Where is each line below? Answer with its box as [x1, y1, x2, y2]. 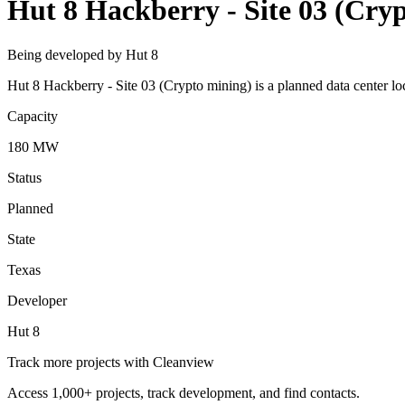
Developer [7, 292, 67, 308]
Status [7, 169, 42, 185]
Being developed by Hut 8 [7, 46, 158, 62]
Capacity [7, 108, 58, 124]
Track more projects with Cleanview [7, 353, 214, 370]
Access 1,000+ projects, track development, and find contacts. [7, 384, 360, 400]
